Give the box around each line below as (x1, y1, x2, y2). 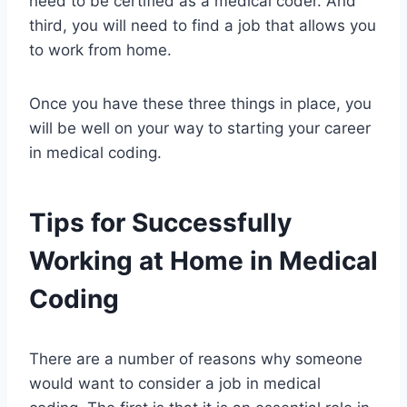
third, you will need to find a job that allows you (29, 16, 376, 35)
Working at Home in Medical (29, 245, 378, 277)
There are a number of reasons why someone (29, 350, 362, 369)
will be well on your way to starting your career (29, 119, 371, 138)
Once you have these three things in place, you (29, 94, 372, 114)
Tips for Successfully (29, 207, 292, 239)
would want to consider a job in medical (29, 374, 321, 393)
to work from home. (29, 41, 172, 60)
